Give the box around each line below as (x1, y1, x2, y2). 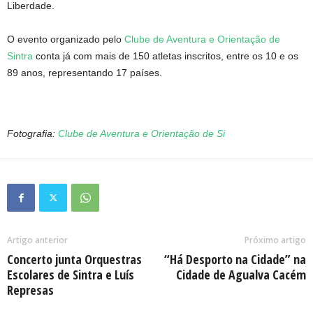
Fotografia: (7, 128, 58, 140)
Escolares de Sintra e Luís (7, 266, 134, 284)
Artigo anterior (7, 234, 68, 247)
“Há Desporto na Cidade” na (164, 251, 306, 268)
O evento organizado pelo (7, 34, 124, 45)
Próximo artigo (245, 234, 306, 247)
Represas (7, 282, 54, 299)
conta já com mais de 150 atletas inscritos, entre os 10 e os (33, 50, 298, 62)
